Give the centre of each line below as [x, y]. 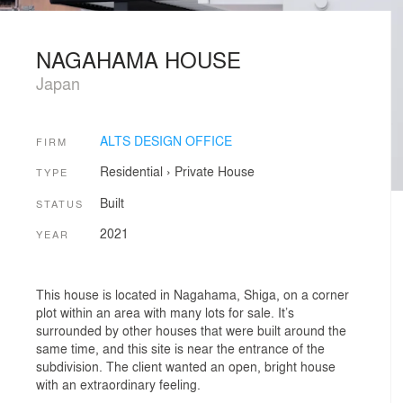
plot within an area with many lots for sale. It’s [165, 312]
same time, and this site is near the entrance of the [180, 348]
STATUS [60, 203]
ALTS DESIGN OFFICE [166, 140]
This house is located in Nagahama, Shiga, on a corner [193, 294]
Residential [131, 171]
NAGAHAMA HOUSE [139, 59]
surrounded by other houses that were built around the [191, 330]
